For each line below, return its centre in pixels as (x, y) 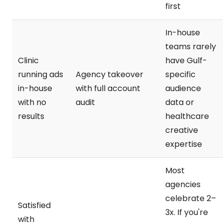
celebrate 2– (191, 198)
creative (182, 130)
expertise (184, 144)
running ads (41, 74)
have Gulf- (186, 60)
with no (32, 102)
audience (183, 88)
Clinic (28, 60)
